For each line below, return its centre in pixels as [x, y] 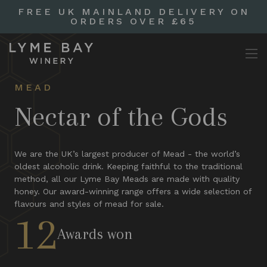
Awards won [95, 234]
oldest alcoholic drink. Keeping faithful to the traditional [128, 166]
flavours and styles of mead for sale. [89, 204]
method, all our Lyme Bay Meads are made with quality [127, 179]
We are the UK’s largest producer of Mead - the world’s [127, 154]
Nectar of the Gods [121, 117]
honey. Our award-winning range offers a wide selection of [133, 191]
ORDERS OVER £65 [133, 21]
